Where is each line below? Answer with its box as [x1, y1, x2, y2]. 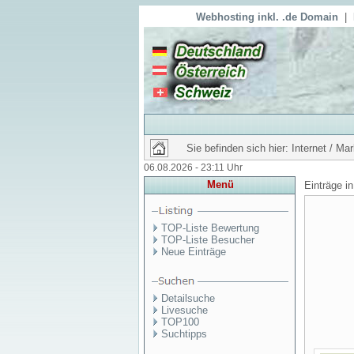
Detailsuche [161, 292, 215, 304]
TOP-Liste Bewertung [161, 222, 259, 234]
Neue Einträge [161, 246, 226, 258]
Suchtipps [161, 328, 207, 340]
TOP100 [161, 316, 199, 328]
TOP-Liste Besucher [161, 234, 254, 246]
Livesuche [161, 304, 208, 316]
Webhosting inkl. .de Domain [196, 11, 338, 23]
